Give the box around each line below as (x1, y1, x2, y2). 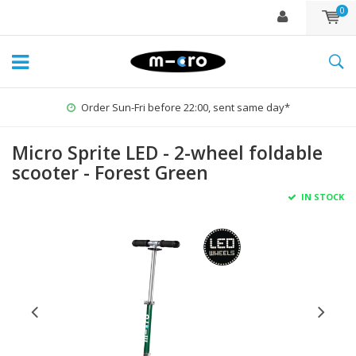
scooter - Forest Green (12, 160, 208, 185)
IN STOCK (299, 191, 344, 203)
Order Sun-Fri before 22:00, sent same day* (80, 100, 290, 114)
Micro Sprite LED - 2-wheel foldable (12, 140, 323, 165)
